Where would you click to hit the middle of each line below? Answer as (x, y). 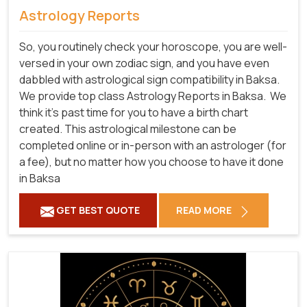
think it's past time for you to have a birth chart (134, 113)
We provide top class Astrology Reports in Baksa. (143, 96)
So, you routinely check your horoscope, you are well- (153, 47)
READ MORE (205, 210)
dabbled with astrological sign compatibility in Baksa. (149, 80)
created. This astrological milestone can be (128, 129)
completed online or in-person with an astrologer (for (153, 146)
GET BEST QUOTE (97, 210)
